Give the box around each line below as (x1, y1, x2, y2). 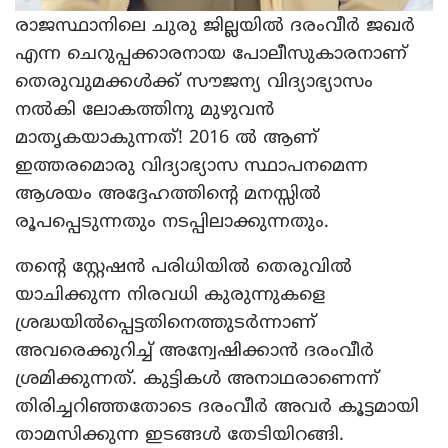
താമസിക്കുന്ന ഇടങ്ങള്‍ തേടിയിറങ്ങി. (15, 421, 344, 446)
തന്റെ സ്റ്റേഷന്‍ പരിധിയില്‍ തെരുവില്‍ (15, 253, 352, 278)
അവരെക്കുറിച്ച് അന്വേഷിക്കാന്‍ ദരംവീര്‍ (15, 337, 374, 362)
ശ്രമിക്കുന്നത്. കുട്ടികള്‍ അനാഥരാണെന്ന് (15, 365, 379, 390)
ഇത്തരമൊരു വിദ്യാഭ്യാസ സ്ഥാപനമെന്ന (15, 152, 368, 177)
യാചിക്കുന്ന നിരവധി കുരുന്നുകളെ (15, 281, 325, 306)
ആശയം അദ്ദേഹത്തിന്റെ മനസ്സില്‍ (15, 180, 321, 205)
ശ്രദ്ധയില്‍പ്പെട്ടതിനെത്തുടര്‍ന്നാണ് (15, 309, 316, 334)
